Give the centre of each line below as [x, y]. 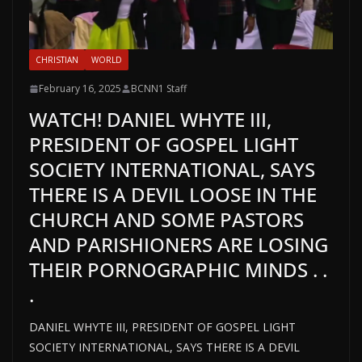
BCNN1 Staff [159, 89]
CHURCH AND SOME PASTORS [166, 220]
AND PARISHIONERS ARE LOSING [179, 245]
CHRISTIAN [57, 60]
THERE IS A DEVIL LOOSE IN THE [173, 195]
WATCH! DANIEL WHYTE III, [150, 120]
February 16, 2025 [80, 89]
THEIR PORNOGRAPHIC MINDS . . [178, 270]
